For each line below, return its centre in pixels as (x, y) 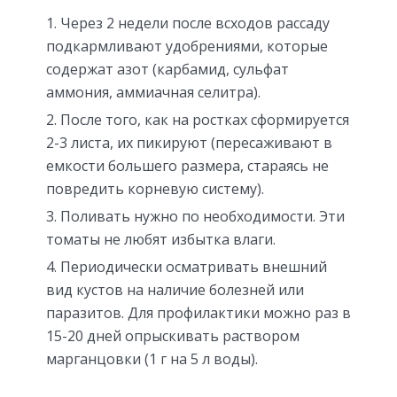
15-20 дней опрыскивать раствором (173, 336)
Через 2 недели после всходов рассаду (195, 23)
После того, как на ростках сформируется (205, 120)
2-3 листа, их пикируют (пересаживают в (189, 143)
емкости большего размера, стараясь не (187, 166)
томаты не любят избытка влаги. (161, 240)
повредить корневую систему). (155, 189)
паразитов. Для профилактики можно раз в (198, 313)
